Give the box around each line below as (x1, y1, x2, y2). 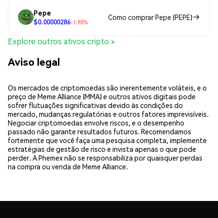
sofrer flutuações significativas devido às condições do (8, 100, 183, 109)
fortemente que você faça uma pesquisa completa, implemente (8, 135, 207, 145)
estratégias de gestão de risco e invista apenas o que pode (8, 144, 196, 153)
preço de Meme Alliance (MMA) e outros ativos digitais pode (8, 91, 196, 101)
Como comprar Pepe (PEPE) (108, 13, 192, 22)
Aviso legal (8, 54, 60, 68)
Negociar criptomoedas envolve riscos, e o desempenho (8, 118, 184, 127)
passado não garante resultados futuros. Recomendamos (8, 127, 191, 136)
